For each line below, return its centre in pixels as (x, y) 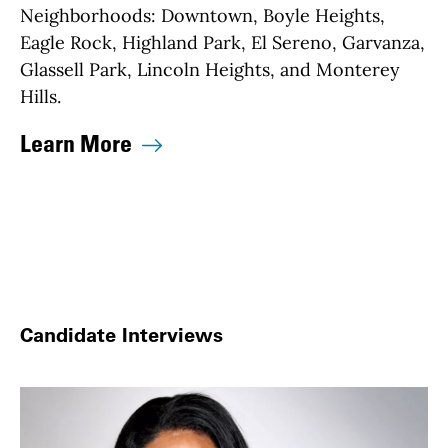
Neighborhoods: (90, 15)
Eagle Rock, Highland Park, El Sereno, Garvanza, (222, 42)
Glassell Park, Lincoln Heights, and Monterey (210, 69)
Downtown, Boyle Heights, (273, 15)
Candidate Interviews (121, 334)
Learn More (76, 142)
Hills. (40, 96)
